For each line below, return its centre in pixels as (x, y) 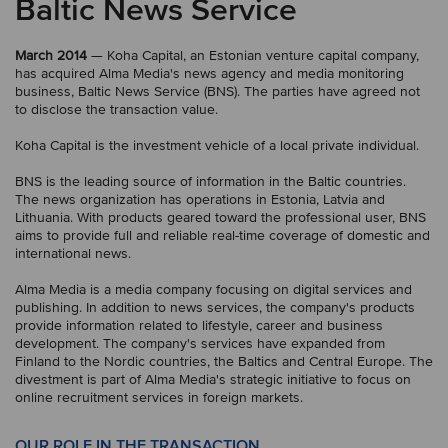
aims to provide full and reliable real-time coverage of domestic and (222, 235)
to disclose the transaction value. (116, 109)
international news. (73, 253)
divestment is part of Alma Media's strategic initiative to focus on (213, 379)
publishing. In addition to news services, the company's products (215, 307)
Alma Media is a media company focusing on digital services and (213, 289)
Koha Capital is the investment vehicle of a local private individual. (217, 145)
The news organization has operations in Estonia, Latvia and (200, 199)
